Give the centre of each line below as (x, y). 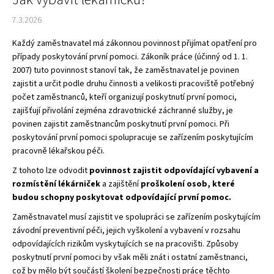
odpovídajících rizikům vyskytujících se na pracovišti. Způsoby (125, 244)
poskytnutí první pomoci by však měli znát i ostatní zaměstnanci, (130, 257)
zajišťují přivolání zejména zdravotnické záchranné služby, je (123, 110)
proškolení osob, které (188, 184)
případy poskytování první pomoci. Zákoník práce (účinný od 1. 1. (130, 57)
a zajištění (120, 184)
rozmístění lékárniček (56, 184)
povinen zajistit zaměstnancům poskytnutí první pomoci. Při (121, 124)
